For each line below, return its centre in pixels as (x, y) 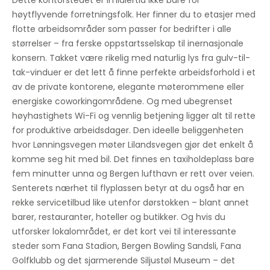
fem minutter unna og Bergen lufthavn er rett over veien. (133, 174)
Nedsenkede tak (60, 12)
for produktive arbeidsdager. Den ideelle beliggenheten (128, 130)
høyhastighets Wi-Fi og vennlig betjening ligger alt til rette (134, 116)
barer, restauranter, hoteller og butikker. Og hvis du (119, 217)
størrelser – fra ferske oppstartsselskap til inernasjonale (128, 43)
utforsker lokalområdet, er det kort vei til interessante (124, 231)
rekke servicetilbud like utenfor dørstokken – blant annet (130, 202)
